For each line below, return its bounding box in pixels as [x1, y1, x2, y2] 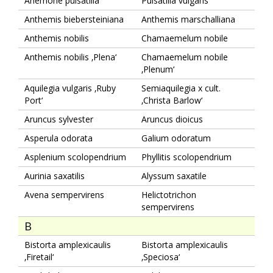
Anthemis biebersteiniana [24, 13, 124, 25]
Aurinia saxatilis [24, 169, 85, 182]
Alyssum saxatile [141, 169, 207, 182]
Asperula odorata [24, 132, 93, 144]
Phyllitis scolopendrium [141, 151, 232, 163]
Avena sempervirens [24, 188, 104, 200]
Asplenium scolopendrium [24, 151, 126, 163]
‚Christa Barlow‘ [141, 94, 202, 106]
